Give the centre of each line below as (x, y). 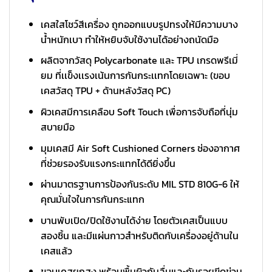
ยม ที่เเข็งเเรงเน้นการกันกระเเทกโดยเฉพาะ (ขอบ (135, 76)
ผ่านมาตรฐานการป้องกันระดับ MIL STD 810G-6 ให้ (140, 184)
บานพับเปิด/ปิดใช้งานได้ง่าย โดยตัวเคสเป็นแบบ (134, 220)
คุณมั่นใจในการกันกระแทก (92, 199)
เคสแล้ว (56, 250)
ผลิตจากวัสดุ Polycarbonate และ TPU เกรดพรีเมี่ (139, 60)
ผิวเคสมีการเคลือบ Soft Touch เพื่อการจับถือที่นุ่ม (139, 112)
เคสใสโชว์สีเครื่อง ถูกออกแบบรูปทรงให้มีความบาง (139, 24)
